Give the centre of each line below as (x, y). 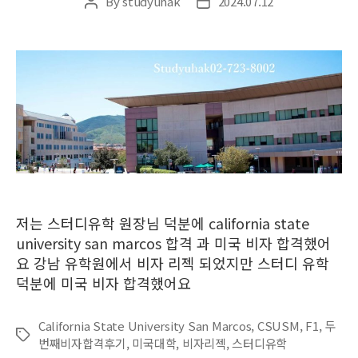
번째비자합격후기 (82, 344)
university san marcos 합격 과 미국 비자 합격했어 (173, 243)
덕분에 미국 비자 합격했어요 (103, 283)
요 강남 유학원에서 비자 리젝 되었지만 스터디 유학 (173, 263)
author (109, 19)
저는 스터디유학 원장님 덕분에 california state (163, 223)
